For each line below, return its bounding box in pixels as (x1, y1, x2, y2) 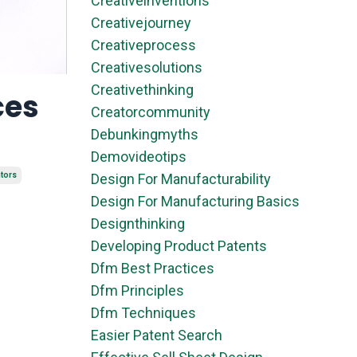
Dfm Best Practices (90, 260, 214, 277)
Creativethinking (90, 81, 194, 99)
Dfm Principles (90, 282, 184, 300)
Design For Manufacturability (90, 171, 271, 188)
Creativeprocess (90, 37, 196, 54)
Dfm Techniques (90, 304, 196, 322)
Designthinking (90, 215, 185, 233)
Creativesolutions (90, 59, 202, 76)
